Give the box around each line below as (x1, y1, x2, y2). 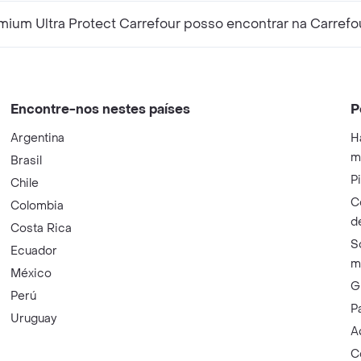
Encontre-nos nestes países (10, 101, 191, 118)
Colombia (10, 198, 64, 214)
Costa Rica (10, 221, 73, 236)
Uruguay (10, 311, 57, 326)
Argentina (10, 131, 65, 146)
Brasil (10, 153, 43, 168)
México (10, 266, 52, 281)
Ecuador (10, 243, 58, 259)
